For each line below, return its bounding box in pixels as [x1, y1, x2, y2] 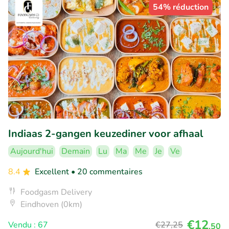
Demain [61, 146, 90, 157]
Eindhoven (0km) [20, 199, 82, 211]
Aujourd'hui [10, 146, 53, 157]
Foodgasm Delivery [20, 187, 92, 198]
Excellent [35, 166, 71, 178]
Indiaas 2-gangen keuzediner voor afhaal [8, 127, 203, 141]
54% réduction [153, 2, 209, 13]
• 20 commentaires [71, 166, 143, 178]
